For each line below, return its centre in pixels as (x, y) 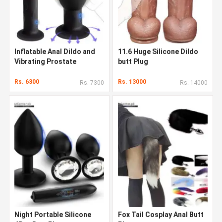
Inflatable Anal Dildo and (55, 51)
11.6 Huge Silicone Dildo (158, 51)
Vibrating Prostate (45, 61)
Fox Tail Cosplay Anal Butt (161, 214)
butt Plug (133, 61)
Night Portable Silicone (53, 214)
